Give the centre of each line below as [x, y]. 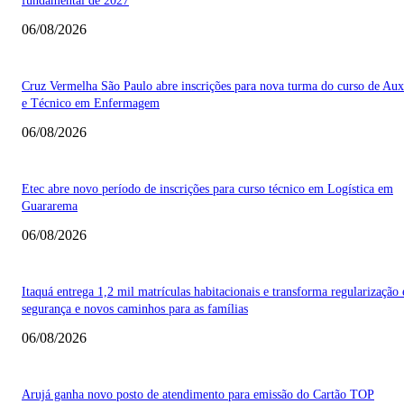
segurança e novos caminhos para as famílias [135, 308]
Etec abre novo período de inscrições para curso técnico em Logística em [207, 188]
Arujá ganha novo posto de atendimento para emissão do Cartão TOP [198, 394]
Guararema [50, 206]
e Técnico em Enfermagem [91, 103]
